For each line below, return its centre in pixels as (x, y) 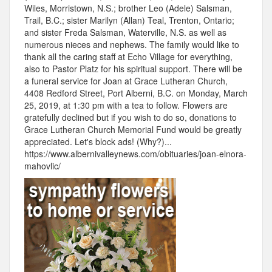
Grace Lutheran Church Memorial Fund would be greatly (133, 130)
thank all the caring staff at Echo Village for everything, (128, 57)
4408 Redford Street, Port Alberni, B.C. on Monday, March (136, 93)
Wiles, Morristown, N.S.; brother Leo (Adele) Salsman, (128, 8)
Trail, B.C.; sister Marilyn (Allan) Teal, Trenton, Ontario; (129, 20)
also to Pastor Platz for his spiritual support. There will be (133, 69)
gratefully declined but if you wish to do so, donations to (131, 117)
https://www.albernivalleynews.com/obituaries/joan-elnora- (135, 154)
